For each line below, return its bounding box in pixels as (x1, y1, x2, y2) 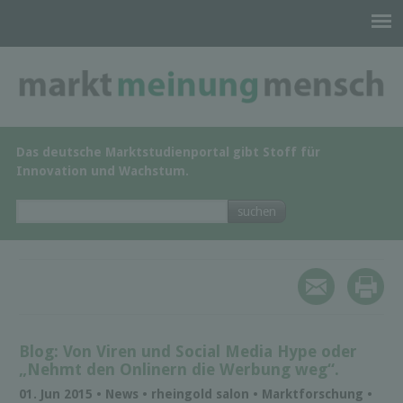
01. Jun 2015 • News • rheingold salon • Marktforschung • (19, 386, 372, 401)
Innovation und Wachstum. (16, 164, 190, 179)
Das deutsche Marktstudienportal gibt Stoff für (16, 145, 321, 160)
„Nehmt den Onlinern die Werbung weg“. (19, 360, 339, 380)
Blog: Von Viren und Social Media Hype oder (19, 342, 357, 362)
